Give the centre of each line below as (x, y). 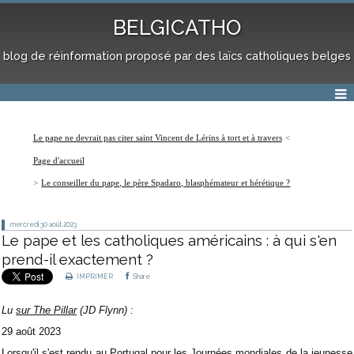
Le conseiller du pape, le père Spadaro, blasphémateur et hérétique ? (166, 182)
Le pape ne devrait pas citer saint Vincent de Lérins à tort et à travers (157, 138)
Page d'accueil (58, 160)
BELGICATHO (177, 28)
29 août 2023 (31, 331)
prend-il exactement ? (77, 259)
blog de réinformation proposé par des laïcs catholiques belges (177, 55)
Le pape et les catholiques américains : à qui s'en (169, 240)
